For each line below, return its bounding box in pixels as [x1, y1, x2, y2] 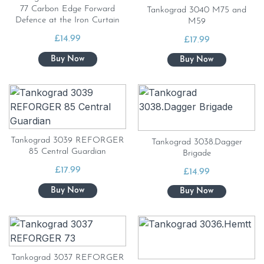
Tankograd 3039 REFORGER [11, 136, 124, 145]
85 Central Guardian [29, 147, 106, 156]
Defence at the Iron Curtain [15, 16, 120, 25]
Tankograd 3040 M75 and [147, 6, 246, 15]
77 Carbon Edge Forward [20, 5, 115, 14]
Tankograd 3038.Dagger [151, 137, 242, 147]
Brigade [182, 148, 211, 158]
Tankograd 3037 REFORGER [11, 253, 124, 262]
